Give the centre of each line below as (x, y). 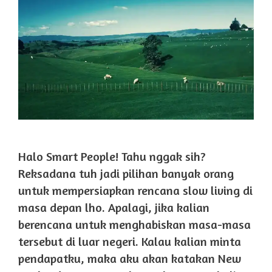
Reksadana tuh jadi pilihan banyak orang (126, 173)
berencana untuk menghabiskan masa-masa (134, 224)
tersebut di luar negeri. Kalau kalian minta (130, 241)
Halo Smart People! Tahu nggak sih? (112, 156)
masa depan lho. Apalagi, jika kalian (114, 207)
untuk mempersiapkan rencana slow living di (135, 190)
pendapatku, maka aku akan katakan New (130, 258)
